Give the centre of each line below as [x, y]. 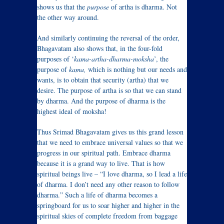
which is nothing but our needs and [137, 69]
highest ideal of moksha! [72, 111]
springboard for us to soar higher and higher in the [108, 205]
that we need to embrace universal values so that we [110, 142]
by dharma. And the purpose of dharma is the [101, 101]
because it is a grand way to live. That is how [101, 163]
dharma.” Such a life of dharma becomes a [97, 195]
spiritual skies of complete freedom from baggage [107, 216]
